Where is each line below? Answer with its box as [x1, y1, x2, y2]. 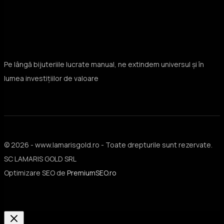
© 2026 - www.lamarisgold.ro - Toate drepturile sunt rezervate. [4, 140, 212, 150]
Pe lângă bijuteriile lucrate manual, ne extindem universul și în [4, 59, 204, 69]
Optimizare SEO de [4, 168, 67, 178]
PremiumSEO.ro [67, 168, 116, 178]
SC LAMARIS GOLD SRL [4, 154, 76, 164]
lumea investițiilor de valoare [4, 73, 98, 83]
